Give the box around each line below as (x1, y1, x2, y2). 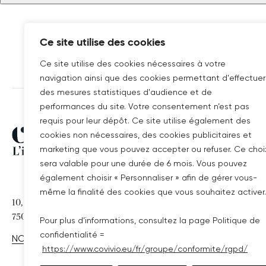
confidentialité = (40, 230, 104, 239)
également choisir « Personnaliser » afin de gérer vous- (40, 173, 257, 182)
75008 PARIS (12, 213, 64, 222)
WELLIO (188, 159, 220, 170)
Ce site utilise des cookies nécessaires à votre (40, 59, 226, 68)
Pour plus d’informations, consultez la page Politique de (40, 216, 260, 225)
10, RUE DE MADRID (12, 198, 98, 208)
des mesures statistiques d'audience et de (40, 87, 212, 97)
